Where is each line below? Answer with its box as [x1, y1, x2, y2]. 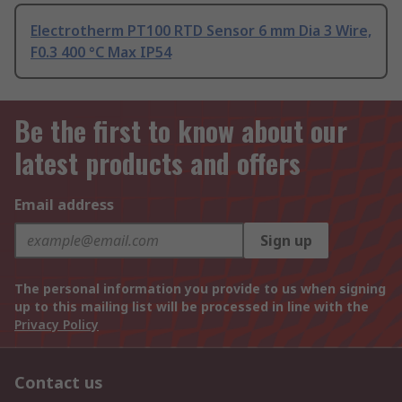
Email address [14, 195, 114, 215]
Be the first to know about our [14, 110, 347, 152]
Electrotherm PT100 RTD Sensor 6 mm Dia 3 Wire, [31, 21, 371, 41]
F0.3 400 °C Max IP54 [31, 42, 171, 63]
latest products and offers [14, 143, 301, 184]
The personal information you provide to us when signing [14, 280, 386, 298]
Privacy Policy [14, 316, 99, 334]
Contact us [14, 371, 103, 394]
